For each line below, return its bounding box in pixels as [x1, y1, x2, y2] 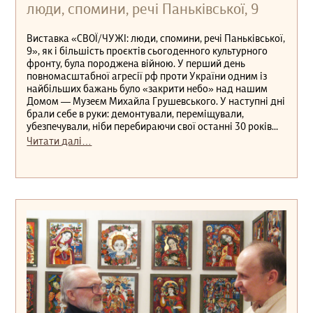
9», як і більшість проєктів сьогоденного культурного [27, 46, 268, 57]
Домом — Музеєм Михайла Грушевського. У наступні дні [27, 96, 286, 107]
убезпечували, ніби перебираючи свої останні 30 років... [27, 122, 279, 132]
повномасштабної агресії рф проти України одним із [27, 71, 268, 82]
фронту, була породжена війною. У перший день [27, 59, 246, 69]
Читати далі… [27, 136, 92, 147]
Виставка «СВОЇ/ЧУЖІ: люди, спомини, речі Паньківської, [27, 34, 286, 44]
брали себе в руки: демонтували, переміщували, [27, 109, 245, 119]
